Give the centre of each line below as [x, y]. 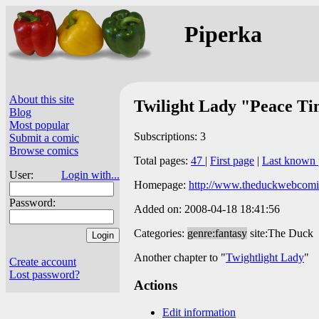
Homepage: [161, 184]
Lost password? [45, 274]
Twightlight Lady [265, 257]
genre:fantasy [217, 233]
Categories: [161, 233]
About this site [42, 99]
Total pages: [162, 160]
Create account [43, 262]
